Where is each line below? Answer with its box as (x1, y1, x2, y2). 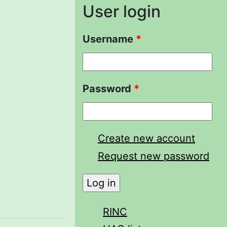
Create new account (98, 132, 195, 144)
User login (83, 1, 161, 21)
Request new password (98, 149, 209, 162)
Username (83, 32, 136, 45)
